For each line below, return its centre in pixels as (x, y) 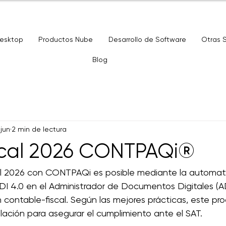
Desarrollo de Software (147, 39)
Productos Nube (66, 39)
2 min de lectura (39, 129)
